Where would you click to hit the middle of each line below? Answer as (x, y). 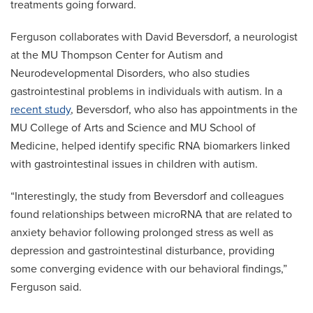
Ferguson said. (46, 287)
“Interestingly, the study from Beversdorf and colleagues (147, 197)
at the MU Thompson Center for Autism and (117, 56)
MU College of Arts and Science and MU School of (133, 128)
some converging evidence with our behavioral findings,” (149, 269)
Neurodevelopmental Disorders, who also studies (130, 74)
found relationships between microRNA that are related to (151, 215)
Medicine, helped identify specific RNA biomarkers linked (150, 146)
